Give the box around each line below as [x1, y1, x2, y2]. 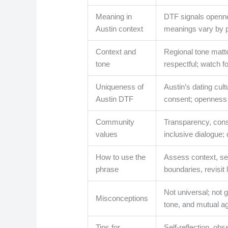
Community [96, 118, 135, 127]
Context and [96, 47, 136, 56]
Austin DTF [96, 95, 134, 104]
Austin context [96, 24, 144, 34]
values [96, 130, 118, 139]
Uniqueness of [96, 82, 144, 92]
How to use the [96, 153, 146, 162]
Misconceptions [96, 194, 149, 203]
